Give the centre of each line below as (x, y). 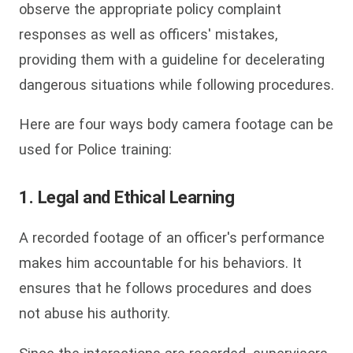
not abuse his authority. (95, 314)
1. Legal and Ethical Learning (127, 198)
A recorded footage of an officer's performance (172, 238)
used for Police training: (95, 150)
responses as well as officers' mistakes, (149, 34)
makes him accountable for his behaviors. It (160, 263)
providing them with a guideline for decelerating (172, 59)
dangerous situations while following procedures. (176, 84)
